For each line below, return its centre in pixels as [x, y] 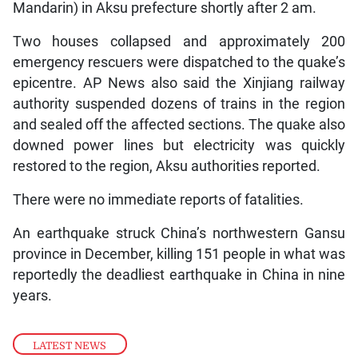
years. [32, 296]
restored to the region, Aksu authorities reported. [166, 167]
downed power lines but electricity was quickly [179, 146]
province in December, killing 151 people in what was [179, 255]
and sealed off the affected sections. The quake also [179, 125]
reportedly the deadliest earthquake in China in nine [179, 275]
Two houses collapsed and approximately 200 [179, 42]
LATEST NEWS [70, 345]
